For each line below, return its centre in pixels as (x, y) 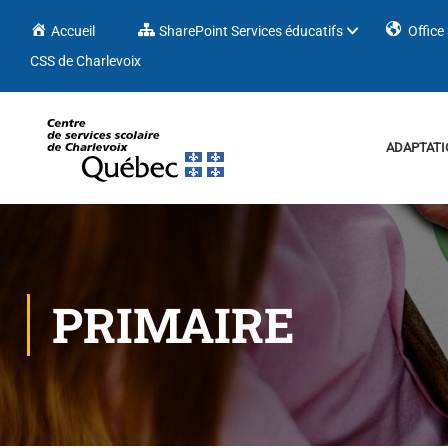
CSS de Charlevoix (85, 61)
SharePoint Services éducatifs (251, 31)
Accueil (73, 31)
